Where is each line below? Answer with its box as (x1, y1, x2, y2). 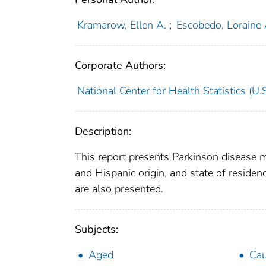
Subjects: (75, 222, 118, 237)
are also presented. (75, 182, 163, 197)
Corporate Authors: (75, 58, 166, 73)
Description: (75, 124, 131, 139)
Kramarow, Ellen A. (77, 18, 166, 33)
